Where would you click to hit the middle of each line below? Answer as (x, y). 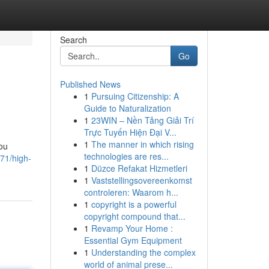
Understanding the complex (143, 252)
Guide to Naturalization (127, 108)
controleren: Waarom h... (131, 192)
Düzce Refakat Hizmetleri (139, 168)
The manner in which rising (142, 144)
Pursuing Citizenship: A (135, 96)
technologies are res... (126, 156)
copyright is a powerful (134, 204)
